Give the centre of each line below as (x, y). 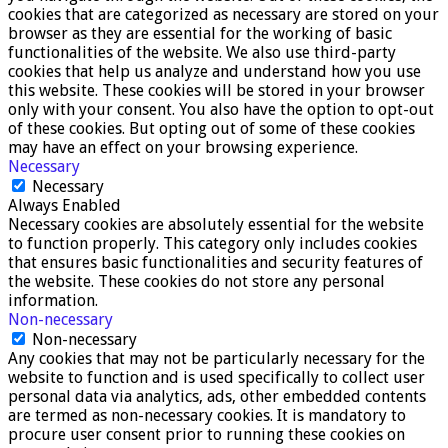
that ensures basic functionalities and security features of (215, 262)
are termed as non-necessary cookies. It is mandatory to (207, 415)
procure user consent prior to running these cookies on (206, 434)
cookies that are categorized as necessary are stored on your (223, 14)
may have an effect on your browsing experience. (183, 147)
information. (53, 300)
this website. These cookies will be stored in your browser (216, 90)
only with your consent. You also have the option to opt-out (221, 109)
